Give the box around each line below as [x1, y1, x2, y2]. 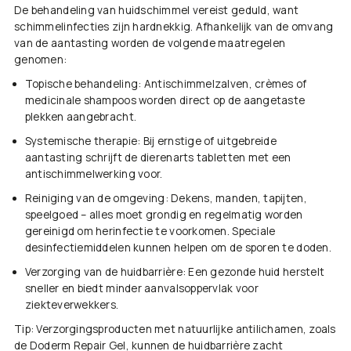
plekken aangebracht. [24, 110, 137, 125]
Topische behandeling [24, 77, 139, 92]
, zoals [302, 322, 336, 337]
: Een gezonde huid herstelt [182, 265, 325, 280]
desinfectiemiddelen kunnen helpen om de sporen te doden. [24, 241, 331, 255]
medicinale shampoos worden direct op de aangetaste [24, 93, 306, 108]
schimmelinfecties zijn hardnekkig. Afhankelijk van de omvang [14, 20, 334, 34]
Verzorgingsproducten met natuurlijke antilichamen [36, 322, 303, 337]
